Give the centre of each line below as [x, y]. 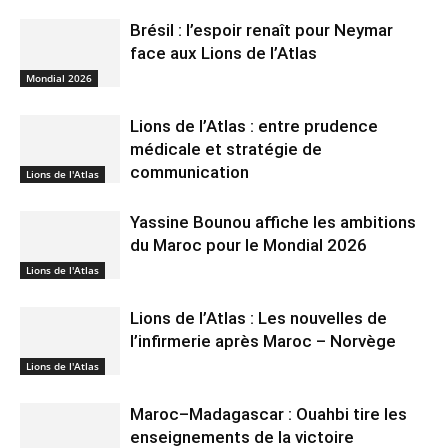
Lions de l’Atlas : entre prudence [254, 125]
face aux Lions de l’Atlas [223, 52]
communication [189, 171]
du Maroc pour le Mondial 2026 [248, 244]
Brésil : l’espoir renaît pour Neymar [261, 29]
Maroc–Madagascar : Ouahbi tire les [268, 413]
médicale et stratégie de [226, 148]
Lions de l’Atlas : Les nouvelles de [258, 317]
